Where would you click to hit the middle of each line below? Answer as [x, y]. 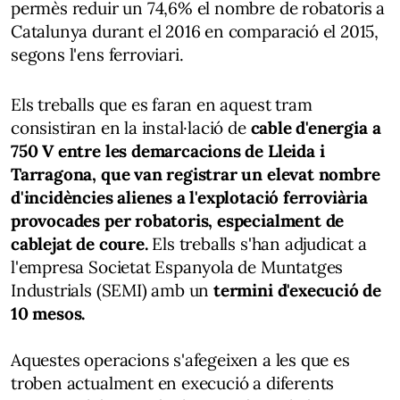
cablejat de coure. [82, 243]
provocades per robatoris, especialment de [178, 220]
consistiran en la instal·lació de [129, 127]
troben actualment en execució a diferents [173, 383]
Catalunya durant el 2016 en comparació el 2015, [195, 31]
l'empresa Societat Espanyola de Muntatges [177, 267]
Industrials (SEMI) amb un [110, 290]
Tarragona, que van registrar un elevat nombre [196, 174]
